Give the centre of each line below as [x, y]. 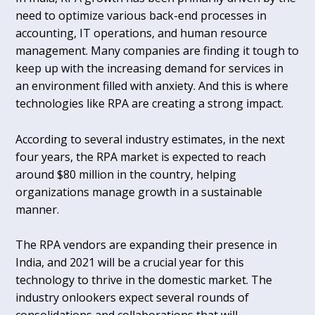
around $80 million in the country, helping [126, 174]
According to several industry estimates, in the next [150, 139]
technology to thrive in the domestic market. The [144, 280]
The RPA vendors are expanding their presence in [147, 245]
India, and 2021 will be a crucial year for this [130, 263]
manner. [39, 209]
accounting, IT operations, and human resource [142, 33]
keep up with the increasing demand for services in [150, 69]
